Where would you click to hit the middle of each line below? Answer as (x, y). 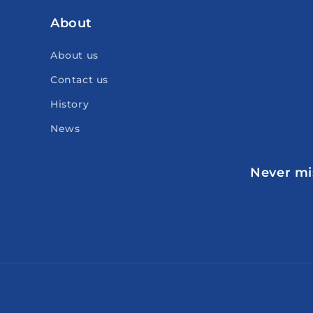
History (70, 104)
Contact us (79, 80)
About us (74, 55)
